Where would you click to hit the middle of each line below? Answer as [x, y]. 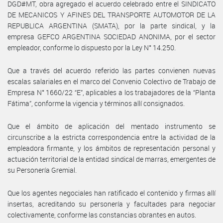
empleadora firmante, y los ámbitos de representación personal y [111, 148]
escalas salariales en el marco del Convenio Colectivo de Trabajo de [111, 81]
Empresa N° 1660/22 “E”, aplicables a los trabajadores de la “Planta [111, 92]
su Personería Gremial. [42, 170]
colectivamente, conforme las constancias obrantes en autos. [102, 215]
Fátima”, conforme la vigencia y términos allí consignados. [96, 103]
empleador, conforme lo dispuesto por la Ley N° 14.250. [92, 47]
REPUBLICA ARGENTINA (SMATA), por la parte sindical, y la [111, 25]
